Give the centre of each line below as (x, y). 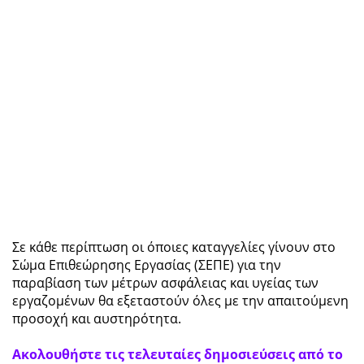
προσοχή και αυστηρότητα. (98, 318)
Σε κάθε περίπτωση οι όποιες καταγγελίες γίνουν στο (174, 247)
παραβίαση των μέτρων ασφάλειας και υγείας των (165, 282)
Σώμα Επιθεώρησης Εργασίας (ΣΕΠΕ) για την (147, 264)
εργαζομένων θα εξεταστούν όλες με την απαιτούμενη (180, 300)
